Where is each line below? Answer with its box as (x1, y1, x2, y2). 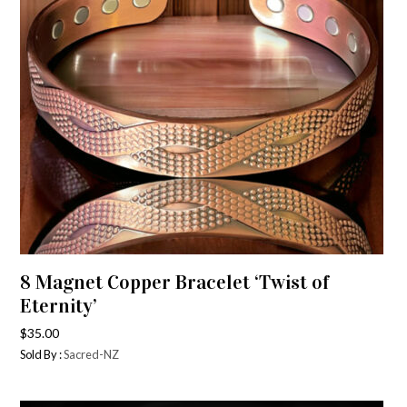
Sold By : (20, 347, 65, 362)
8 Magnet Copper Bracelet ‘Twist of (20, 270, 330, 294)
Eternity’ (20, 293, 98, 318)
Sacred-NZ (64, 347, 120, 362)
